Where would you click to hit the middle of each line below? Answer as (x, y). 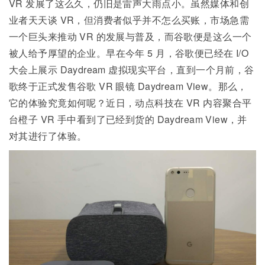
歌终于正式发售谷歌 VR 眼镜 (73, 86)
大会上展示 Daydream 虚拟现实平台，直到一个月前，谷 (132, 70)
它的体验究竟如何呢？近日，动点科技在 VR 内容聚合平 (130, 103)
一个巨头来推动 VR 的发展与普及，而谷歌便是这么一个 (130, 37)
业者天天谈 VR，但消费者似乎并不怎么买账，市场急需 (129, 20)
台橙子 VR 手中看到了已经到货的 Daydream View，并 (128, 119)
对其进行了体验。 (48, 136)
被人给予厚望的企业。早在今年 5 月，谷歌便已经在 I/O (129, 53)
